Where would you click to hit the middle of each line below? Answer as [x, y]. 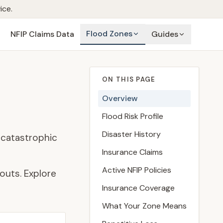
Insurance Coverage [138, 188]
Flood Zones [109, 34]
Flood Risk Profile [133, 116]
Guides [165, 34]
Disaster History [131, 134]
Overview [120, 98]
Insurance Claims [132, 152]
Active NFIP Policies [137, 170]
